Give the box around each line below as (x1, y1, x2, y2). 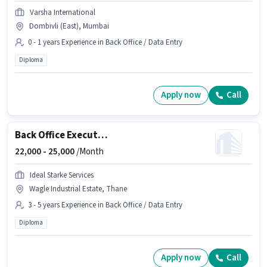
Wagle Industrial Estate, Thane (29, 183, 127, 194)
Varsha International (30, 7, 95, 18)
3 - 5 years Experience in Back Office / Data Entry (28, 199, 182, 210)
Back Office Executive (98, 128, 108, 142)
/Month (74, 145, 104, 158)
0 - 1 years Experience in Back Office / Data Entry (28, 36, 182, 48)
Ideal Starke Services (30, 169, 94, 181)
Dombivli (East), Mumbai (29, 20, 109, 32)
